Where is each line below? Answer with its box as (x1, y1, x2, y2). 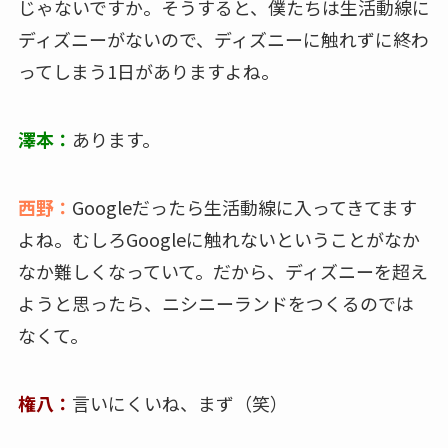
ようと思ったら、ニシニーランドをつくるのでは (17, 290, 414, 317)
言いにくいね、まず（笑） (71, 389, 288, 416)
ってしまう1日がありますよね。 (17, 58, 279, 85)
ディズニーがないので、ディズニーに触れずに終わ (17, 26, 429, 53)
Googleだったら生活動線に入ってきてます (71, 194, 417, 221)
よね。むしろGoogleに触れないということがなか (17, 226, 420, 253)
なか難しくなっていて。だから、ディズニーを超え (17, 258, 428, 285)
